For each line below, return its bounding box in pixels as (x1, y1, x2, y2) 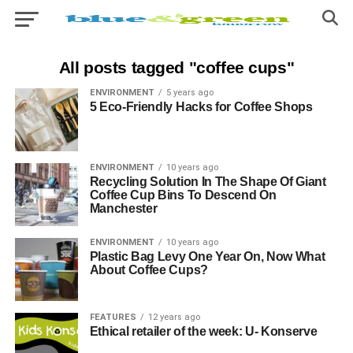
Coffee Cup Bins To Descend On (89, 188, 277, 202)
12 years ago (147, 312, 200, 322)
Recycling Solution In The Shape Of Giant (89, 175, 326, 188)
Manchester (89, 202, 158, 215)
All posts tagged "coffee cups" (58, 58, 295, 76)
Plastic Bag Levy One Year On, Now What (89, 250, 325, 263)
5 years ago (165, 87, 214, 98)
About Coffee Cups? (89, 263, 208, 277)
